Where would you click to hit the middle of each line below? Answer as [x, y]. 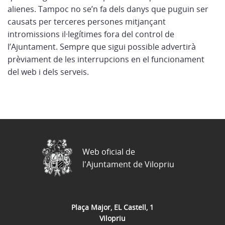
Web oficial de [109, 151]
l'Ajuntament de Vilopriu [128, 164]
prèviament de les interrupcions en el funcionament [106, 59]
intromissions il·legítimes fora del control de [91, 34]
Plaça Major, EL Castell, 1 [113, 207]
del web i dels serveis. [48, 72]
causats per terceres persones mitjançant [87, 22]
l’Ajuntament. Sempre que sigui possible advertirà [102, 47]
